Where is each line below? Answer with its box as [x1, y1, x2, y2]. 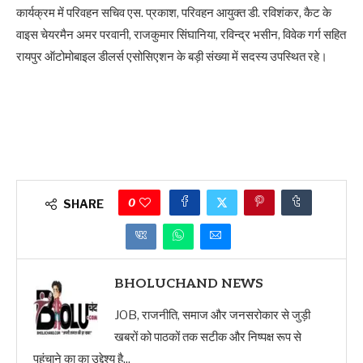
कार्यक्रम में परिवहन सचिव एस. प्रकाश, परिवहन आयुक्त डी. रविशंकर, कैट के [16, 5, 331, 20]
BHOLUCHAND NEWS [114, 275, 263, 292]
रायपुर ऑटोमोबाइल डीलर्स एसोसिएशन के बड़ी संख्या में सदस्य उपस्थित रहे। [16, 49, 327, 64]
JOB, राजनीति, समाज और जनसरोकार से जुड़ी [114, 307, 310, 322]
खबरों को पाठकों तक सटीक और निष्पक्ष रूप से [114, 329, 301, 344]
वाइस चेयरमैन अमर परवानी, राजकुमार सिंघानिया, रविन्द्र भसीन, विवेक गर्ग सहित [16, 27, 346, 42]
